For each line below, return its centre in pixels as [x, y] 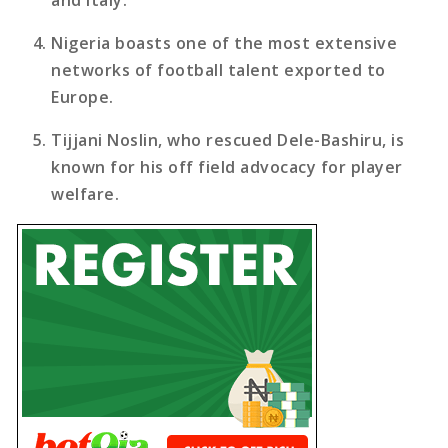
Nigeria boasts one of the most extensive [224, 42]
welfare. [85, 193]
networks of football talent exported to [218, 69]
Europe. [82, 96]
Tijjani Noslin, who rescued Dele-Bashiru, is [228, 139]
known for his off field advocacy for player [227, 166]
